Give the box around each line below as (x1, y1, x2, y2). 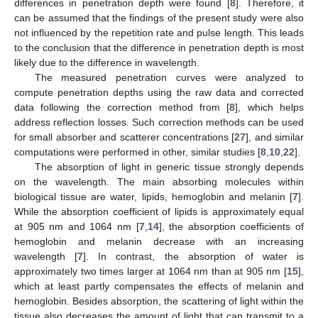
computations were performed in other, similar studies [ (14, 146, 261, 158)
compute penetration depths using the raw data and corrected (14, 87, 304, 99)
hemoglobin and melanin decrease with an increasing (14, 236, 304, 248)
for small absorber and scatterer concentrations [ (14, 131, 235, 143)
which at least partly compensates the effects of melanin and (14, 280, 304, 292)
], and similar (246, 131, 304, 143)
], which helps (235, 102, 304, 114)
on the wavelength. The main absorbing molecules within (14, 176, 304, 188)
